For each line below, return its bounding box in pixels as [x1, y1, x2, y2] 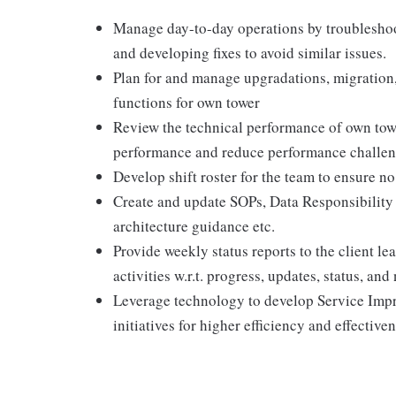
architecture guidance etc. [113, 216, 275, 236]
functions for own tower [113, 92, 260, 112]
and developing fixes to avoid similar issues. [113, 42, 386, 63]
